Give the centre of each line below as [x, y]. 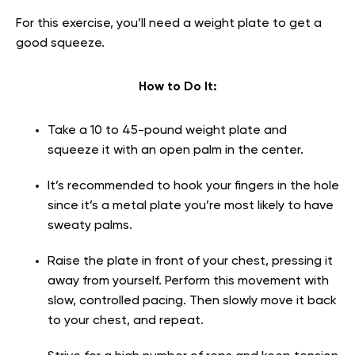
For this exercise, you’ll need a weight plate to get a [169, 24]
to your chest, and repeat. [127, 321]
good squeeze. [60, 44]
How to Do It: [177, 88]
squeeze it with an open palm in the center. [176, 151]
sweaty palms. [90, 226]
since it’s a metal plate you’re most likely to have [191, 206]
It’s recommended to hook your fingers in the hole [193, 187]
